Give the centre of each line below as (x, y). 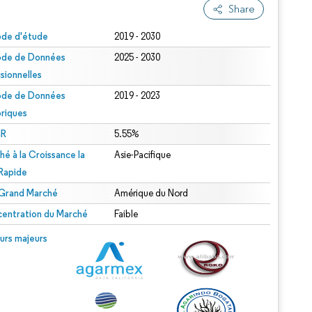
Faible (126, 214)
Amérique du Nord (151, 193)
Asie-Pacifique (143, 155)
